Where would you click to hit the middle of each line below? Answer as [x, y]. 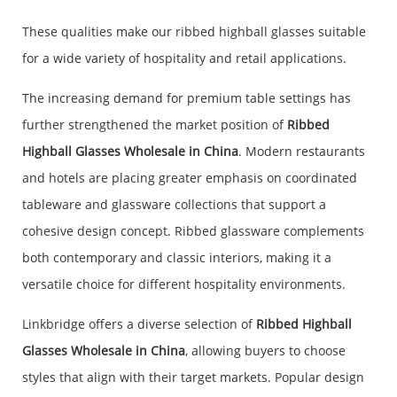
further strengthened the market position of [155, 125]
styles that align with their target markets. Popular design [193, 378]
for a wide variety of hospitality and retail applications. [184, 58]
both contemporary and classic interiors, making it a [177, 258]
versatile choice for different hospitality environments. [184, 284]
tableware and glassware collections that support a [174, 205]
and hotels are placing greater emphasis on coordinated [190, 178]
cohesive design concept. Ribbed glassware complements [193, 231]
